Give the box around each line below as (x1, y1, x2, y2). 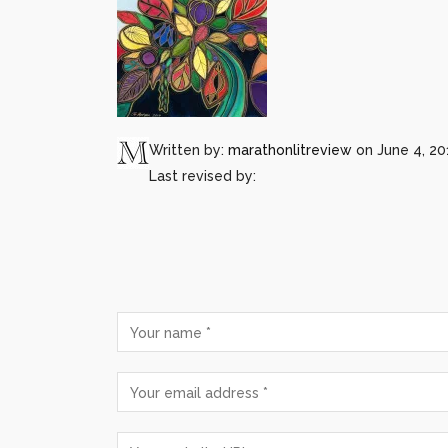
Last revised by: (149, 168, 256, 184)
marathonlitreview (228, 142, 352, 158)
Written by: (149, 142, 228, 158)
